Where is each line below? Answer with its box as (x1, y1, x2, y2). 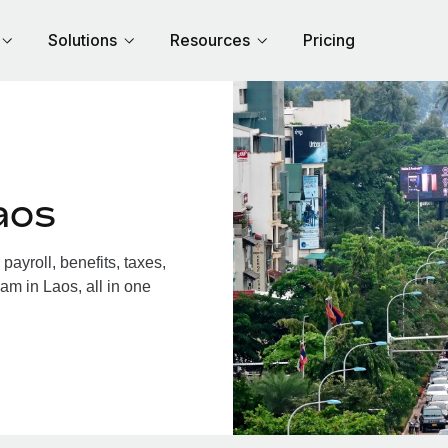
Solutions (48, 30, 117, 50)
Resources (170, 30, 250, 50)
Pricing (303, 30, 355, 50)
